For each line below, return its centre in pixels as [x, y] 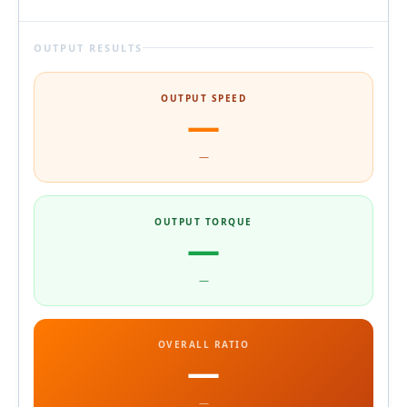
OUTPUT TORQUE [203, 221]
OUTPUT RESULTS [88, 47]
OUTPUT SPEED [203, 98]
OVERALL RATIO [203, 344]
